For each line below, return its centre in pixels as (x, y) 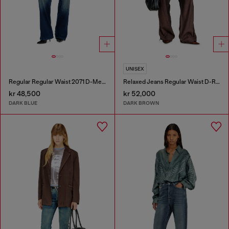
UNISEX (135, 69)
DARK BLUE (23, 103)
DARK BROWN (141, 103)
